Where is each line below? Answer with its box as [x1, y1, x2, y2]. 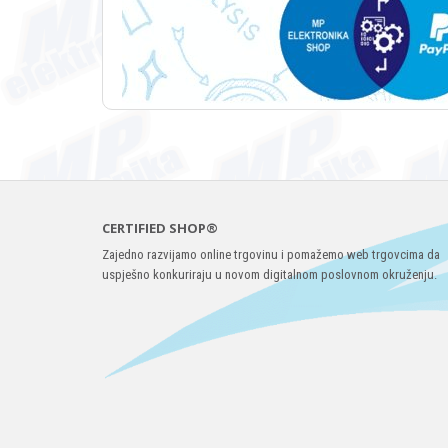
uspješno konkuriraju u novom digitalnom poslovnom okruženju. [102, 267, 437, 283]
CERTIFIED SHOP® [102, 219, 218, 238]
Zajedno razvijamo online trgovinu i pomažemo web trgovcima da [102, 247, 440, 263]
